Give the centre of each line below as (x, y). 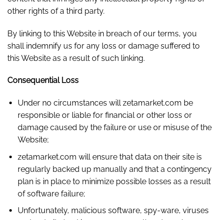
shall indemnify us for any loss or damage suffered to (104, 46)
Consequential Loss (43, 81)
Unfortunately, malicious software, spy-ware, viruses (113, 211)
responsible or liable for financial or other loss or (105, 115)
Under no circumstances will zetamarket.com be (105, 103)
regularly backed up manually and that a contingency (114, 169)
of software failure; (51, 193)
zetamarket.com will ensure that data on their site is (110, 157)
